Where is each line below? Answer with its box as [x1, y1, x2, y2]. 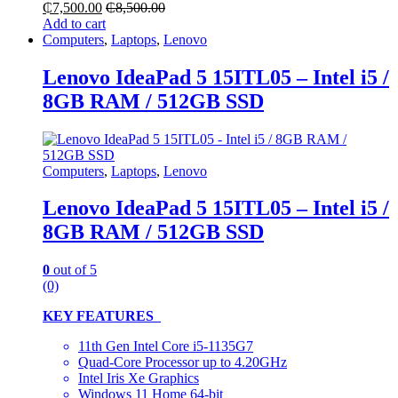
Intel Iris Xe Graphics [78, 370, 199, 386]
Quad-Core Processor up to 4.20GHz [78, 354, 287, 370]
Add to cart [43, 15, 106, 31]
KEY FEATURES [43, 308, 161, 324]
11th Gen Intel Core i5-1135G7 [78, 338, 253, 354]
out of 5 [50, 262, 97, 278]
